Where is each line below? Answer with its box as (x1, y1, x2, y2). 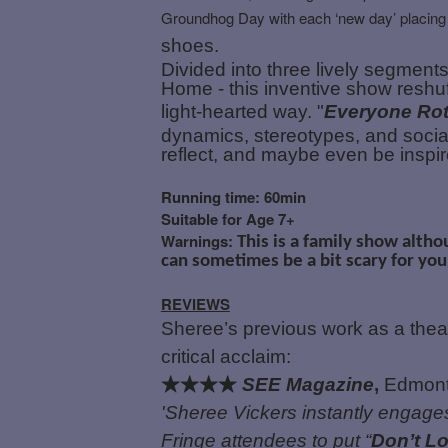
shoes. (160, 34, 219, 56)
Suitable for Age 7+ (160, 207, 295, 230)
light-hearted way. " (160, 100, 324, 122)
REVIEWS (160, 292, 230, 315)
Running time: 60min (160, 185, 306, 208)
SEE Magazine (241, 373, 374, 395)
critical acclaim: (160, 345, 291, 367)
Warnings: (160, 229, 237, 252)
